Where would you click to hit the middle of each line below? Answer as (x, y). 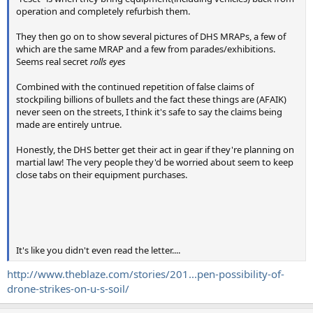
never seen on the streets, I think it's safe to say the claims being (149, 112)
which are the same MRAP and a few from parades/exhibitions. (146, 49)
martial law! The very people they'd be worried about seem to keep (155, 162)
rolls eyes (108, 62)
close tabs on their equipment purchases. (102, 175)
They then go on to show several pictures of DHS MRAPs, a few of (151, 37)
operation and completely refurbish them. (103, 12)
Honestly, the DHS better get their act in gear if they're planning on (155, 150)
